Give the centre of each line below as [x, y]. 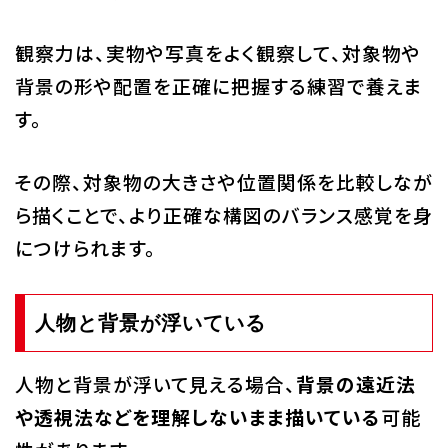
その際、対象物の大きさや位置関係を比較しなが [223, 181]
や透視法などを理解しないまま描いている [197, 416]
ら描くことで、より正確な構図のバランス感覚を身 [223, 214]
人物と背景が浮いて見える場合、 [155, 383]
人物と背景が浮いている [150, 322]
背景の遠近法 [355, 383]
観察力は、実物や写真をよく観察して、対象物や [217, 52]
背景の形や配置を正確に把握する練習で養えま [218, 85]
